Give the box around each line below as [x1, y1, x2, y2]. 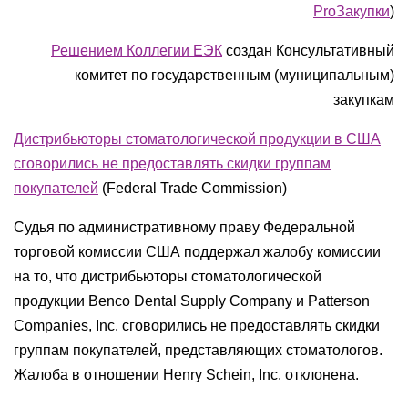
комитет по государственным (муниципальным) [75, 67, 394, 83]
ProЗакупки [313, 4, 390, 19]
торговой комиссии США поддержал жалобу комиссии [14, 244, 381, 260]
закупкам [333, 92, 394, 107]
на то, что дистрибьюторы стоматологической [14, 269, 321, 284]
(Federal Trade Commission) [98, 180, 287, 196]
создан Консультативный [222, 43, 394, 58]
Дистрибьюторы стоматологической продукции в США [14, 131, 381, 147]
